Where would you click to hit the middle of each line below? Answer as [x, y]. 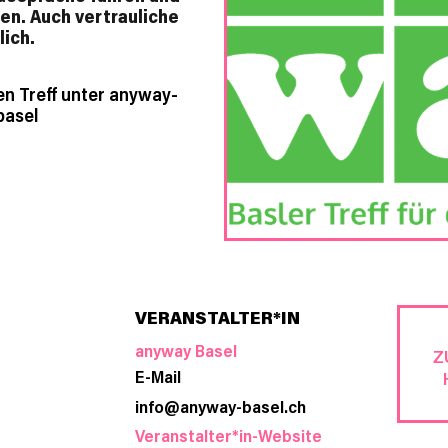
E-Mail [158, 375]
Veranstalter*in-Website [228, 434]
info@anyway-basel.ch [220, 405]
